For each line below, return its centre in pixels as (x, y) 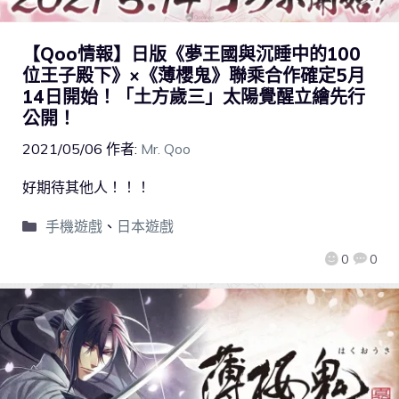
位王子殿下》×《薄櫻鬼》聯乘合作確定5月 (194, 76)
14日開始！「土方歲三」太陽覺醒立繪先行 (194, 97)
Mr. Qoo (166, 149)
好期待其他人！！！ (86, 187)
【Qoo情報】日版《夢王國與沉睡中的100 (191, 54)
